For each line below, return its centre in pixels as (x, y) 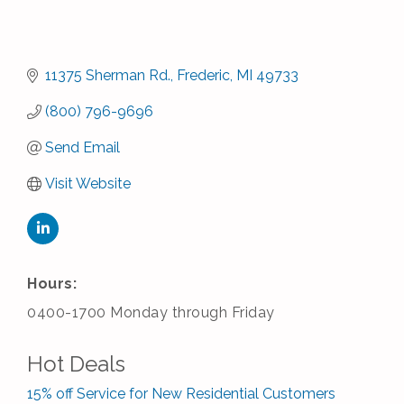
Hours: (52, 284)
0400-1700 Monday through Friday (151, 313)
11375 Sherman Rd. (108, 76)
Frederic (203, 76)
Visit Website (88, 184)
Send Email (83, 148)
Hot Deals (76, 364)
